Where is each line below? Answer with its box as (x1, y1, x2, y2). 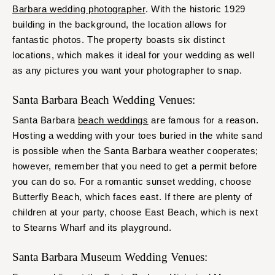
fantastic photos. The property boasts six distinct (12, 34, 225, 45)
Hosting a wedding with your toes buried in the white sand (12, 130, 263, 141)
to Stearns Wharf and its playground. (12, 222, 172, 233)
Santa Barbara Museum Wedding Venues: (12, 250, 211, 264)
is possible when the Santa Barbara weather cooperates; (12, 145, 259, 157)
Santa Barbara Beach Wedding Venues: (12, 93, 198, 107)
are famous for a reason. (148, 115, 259, 126)
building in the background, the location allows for (12, 19, 227, 30)
